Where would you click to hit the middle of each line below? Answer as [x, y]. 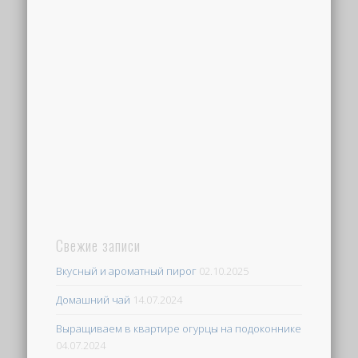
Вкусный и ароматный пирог [127, 270]
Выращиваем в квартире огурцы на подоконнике [179, 328]
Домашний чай [93, 299]
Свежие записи [99, 245]
